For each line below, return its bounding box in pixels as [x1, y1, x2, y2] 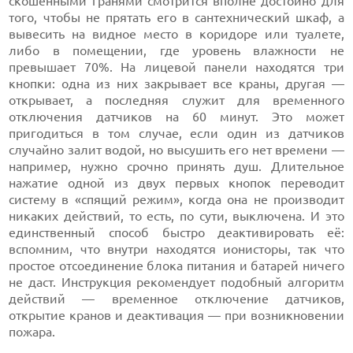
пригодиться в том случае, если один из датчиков [9, 126, 344, 141]
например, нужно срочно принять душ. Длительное [9, 159, 344, 174]
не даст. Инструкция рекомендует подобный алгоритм [9, 275, 344, 290]
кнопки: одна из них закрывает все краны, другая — [9, 76, 344, 91]
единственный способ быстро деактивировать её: [9, 225, 344, 240]
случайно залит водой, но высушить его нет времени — [9, 143, 344, 158]
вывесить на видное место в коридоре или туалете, [9, 27, 344, 42]
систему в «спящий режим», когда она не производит [9, 192, 344, 207]
